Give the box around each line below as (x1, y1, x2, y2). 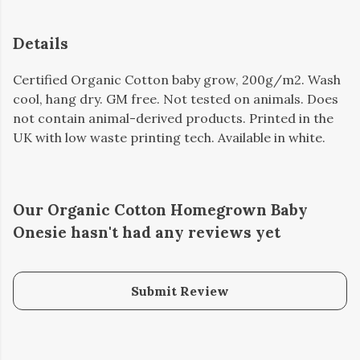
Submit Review (131, 283, 229, 300)
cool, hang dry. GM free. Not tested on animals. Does (13, 91, 338, 108)
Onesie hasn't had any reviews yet (13, 223, 280, 243)
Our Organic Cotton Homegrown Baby (13, 200, 308, 220)
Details (13, 34, 68, 53)
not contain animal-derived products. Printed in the (13, 110, 333, 127)
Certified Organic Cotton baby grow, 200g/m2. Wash (13, 72, 341, 88)
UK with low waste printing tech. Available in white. (13, 129, 325, 146)
